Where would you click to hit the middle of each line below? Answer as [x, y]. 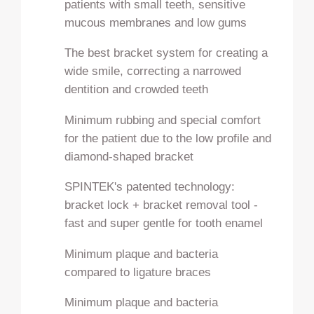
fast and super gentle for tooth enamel [164, 223]
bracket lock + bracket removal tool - [162, 205]
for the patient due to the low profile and [168, 138]
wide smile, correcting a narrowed [153, 71]
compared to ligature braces [138, 272]
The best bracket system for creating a [166, 53]
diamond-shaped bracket [129, 156]
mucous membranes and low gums [156, 22]
